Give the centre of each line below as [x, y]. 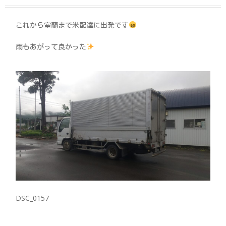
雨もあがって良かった [51, 47]
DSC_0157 [33, 198]
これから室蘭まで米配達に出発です [72, 25]
